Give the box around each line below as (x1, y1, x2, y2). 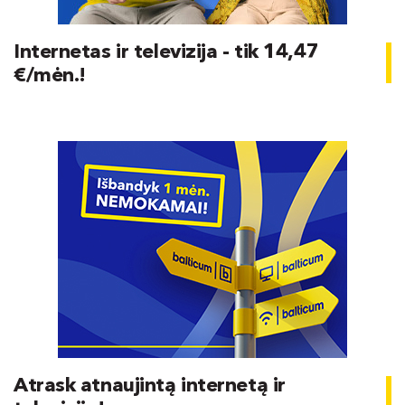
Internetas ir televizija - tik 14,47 (14, 39, 319, 64)
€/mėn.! (14, 62, 86, 88)
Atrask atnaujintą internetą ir (14, 372, 286, 398)
